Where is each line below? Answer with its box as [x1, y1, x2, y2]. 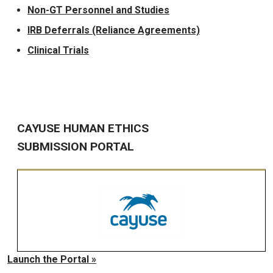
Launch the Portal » [7, 253, 96, 266]
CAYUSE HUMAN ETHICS [17, 121, 152, 135]
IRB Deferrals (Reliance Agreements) [27, 24, 200, 37]
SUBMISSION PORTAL [17, 139, 134, 154]
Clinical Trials [27, 44, 89, 57]
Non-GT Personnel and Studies [27, 4, 169, 16]
